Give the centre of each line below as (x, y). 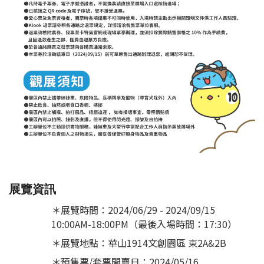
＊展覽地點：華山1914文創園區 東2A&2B (139, 242)
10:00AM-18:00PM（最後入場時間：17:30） (144, 224)
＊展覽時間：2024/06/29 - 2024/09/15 (133, 209)
